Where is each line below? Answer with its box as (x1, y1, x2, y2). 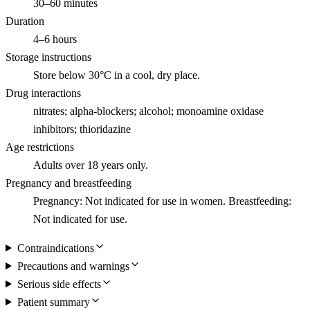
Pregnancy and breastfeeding (6, 176, 131, 189)
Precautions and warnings (17, 259, 129, 272)
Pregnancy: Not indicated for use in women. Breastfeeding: (33, 194, 291, 207)
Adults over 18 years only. (33, 158, 148, 171)
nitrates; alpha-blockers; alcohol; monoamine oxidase (33, 104, 264, 117)
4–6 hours (33, 33, 77, 45)
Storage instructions (6, 51, 91, 63)
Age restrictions (6, 140, 74, 153)
